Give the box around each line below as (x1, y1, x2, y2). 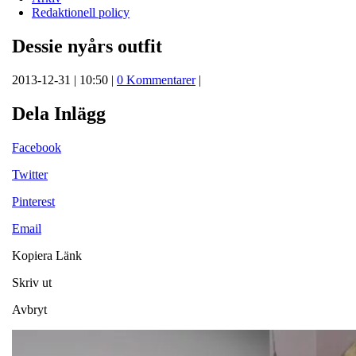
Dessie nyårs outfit (12, 35, 162, 56)
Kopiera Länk (12, 248, 82, 262)
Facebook (12, 140, 61, 154)
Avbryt (12, 302, 47, 316)
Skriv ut (12, 275, 52, 289)
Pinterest (12, 194, 55, 208)
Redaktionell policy (32, 5, 130, 19)
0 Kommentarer (117, 72, 195, 87)
